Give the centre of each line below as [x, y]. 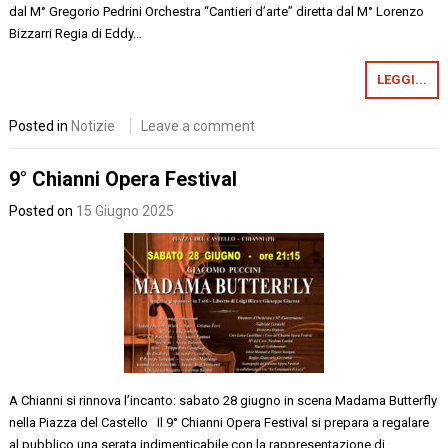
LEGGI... [401, 79]
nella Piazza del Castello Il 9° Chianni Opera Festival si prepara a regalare [219, 422]
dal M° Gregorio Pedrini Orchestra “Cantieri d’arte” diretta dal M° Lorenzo [217, 11]
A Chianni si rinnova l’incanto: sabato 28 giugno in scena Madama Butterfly [223, 400]
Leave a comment [198, 125]
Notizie [93, 125]
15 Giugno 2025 [125, 211]
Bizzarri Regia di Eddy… [76, 33]
